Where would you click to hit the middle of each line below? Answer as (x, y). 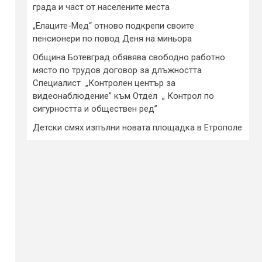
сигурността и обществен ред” (95, 108)
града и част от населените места (101, 7)
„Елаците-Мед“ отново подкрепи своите (113, 25)
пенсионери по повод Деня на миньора (112, 38)
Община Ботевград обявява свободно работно (129, 57)
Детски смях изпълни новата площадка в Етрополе (137, 127)
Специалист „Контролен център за (104, 83)
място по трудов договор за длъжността (117, 70)
